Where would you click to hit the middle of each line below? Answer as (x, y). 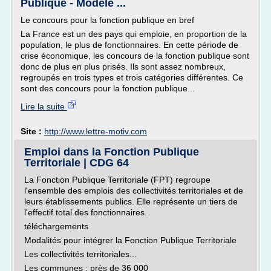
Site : (32, 131)
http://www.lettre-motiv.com (96, 131)
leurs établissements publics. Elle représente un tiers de (131, 201)
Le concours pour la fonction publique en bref (107, 20)
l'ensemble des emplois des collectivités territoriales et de (134, 191)
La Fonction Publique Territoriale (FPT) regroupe (117, 180)
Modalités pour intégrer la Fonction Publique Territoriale (130, 240)
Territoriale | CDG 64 (77, 163)
